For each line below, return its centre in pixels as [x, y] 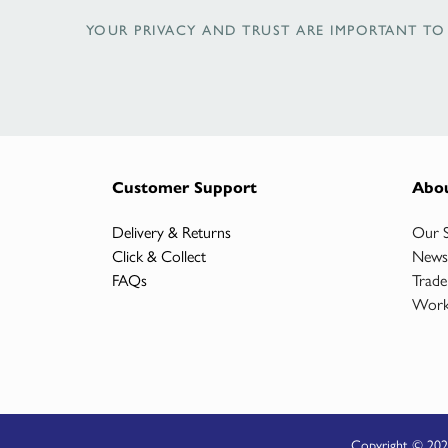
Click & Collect [159, 255]
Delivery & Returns [171, 231]
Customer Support [184, 187]
